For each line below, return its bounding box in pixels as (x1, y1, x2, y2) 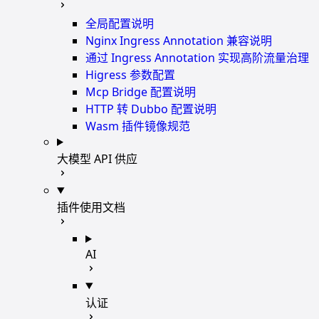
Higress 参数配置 (85, 66, 175, 83)
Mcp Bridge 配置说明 (85, 83, 196, 100)
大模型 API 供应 (57, 150, 137, 167)
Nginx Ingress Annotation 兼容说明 (85, 32, 272, 48)
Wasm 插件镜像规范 (85, 117, 190, 134)
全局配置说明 (85, 15, 154, 31)
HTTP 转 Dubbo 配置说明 (85, 100, 216, 117)
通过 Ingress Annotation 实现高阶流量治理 (85, 49, 309, 66)
